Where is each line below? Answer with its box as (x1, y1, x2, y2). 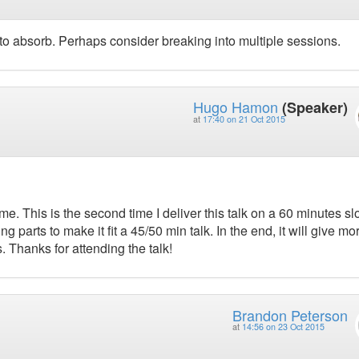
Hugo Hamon (192, 95, 278, 117)
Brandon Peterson (232, 304, 348, 325)
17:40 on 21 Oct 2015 (202, 112, 285, 125)
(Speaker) (281, 96, 348, 118)
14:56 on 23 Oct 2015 (241, 320, 325, 333)
